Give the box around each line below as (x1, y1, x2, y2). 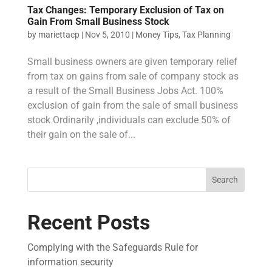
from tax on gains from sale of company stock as (27, 70, 239, 82)
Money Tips (135, 29, 178, 39)
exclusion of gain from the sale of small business (27, 99, 238, 111)
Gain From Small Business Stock (27, 15, 169, 27)
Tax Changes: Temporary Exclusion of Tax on (27, 4, 224, 16)
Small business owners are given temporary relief (27, 55, 237, 67)
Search (212, 174, 239, 185)
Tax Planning (182, 29, 231, 39)
